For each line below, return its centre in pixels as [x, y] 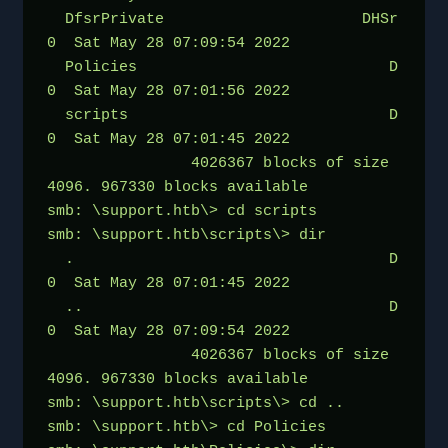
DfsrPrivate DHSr [56, 19]
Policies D [56, 67]
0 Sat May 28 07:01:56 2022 [168, 91]
